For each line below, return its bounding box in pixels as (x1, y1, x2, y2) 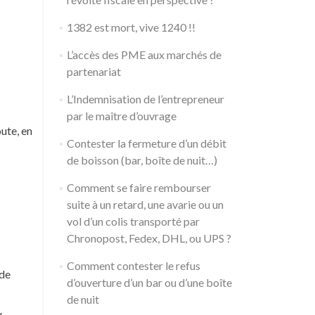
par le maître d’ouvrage (66, 109, 176, 122)
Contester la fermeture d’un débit (66, 136, 226, 150)
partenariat (66, 65, 121, 78)
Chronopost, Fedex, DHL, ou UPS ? (66, 231, 231, 245)
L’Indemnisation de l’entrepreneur (66, 92, 224, 105)
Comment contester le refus (66, 259, 200, 272)
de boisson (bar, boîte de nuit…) (66, 153, 217, 167)
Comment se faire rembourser (66, 181, 211, 194)
